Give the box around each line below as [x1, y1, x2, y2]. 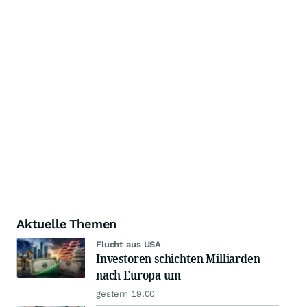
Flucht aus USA [96, 239, 162, 249]
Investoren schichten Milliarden [96, 250, 260, 267]
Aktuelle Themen [16, 217, 117, 231]
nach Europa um [96, 267, 181, 283]
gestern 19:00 [96, 288, 156, 299]
